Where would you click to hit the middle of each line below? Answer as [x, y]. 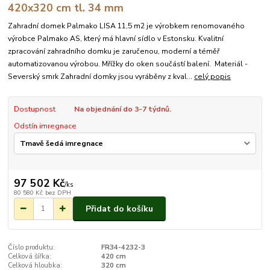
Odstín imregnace [45, 126]
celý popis [213, 77]
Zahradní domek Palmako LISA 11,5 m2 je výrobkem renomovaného [127, 26]
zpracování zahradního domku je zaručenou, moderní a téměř [114, 52]
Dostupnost [34, 109]
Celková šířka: [30, 257]
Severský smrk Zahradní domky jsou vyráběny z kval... [101, 77]
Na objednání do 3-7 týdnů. [122, 109]
